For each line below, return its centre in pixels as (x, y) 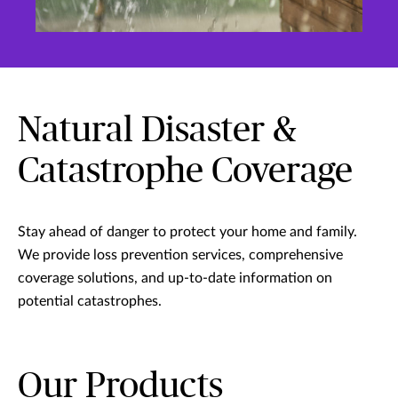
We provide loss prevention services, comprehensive (180, 255)
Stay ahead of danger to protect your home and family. (187, 232)
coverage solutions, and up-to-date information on (175, 279)
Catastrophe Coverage (185, 172)
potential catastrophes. (90, 302)
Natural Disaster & (157, 131)
